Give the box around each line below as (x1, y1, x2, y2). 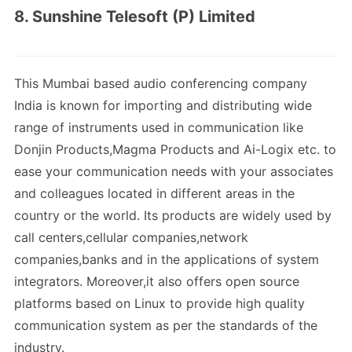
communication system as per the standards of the (14, 317, 317, 334)
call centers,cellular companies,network (14, 229, 248, 246)
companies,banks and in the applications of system (14, 251, 319, 268)
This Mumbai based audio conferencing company (14, 75, 307, 92)
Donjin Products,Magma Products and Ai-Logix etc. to (14, 141, 336, 158)
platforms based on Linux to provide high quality (14, 295, 305, 312)
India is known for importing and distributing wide (14, 97, 312, 114)
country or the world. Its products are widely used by (14, 207, 332, 224)
